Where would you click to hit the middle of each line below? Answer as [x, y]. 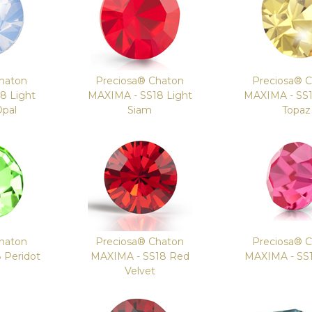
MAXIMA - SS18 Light [140, 95]
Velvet [140, 271]
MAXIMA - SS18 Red [140, 256]
